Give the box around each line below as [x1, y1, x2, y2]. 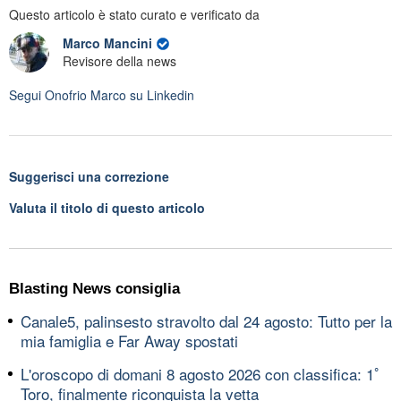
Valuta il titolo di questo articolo [9, 198, 205, 217]
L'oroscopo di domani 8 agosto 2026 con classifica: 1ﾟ [21, 362, 382, 385]
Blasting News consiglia [9, 279, 180, 297]
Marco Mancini [63, 34, 156, 53]
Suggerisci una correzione [9, 166, 169, 185]
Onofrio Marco [45, 85, 126, 104]
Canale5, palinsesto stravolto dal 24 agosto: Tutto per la [21, 309, 392, 332]
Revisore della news [63, 52, 176, 71]
